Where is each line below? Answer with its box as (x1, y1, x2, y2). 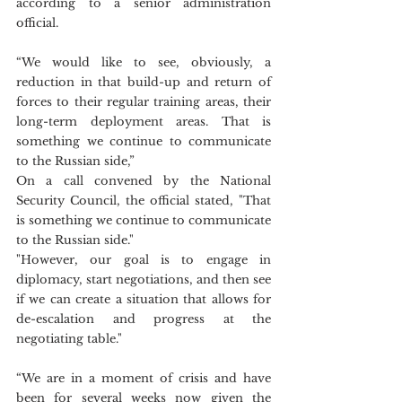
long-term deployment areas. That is (16, 114, 271, 129)
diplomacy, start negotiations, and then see (16, 272, 271, 287)
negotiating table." (16, 331, 122, 346)
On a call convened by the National (16, 173, 271, 188)
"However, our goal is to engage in (16, 252, 271, 267)
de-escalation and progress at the (16, 311, 271, 327)
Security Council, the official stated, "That (16, 193, 271, 208)
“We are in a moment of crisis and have (16, 371, 271, 386)
